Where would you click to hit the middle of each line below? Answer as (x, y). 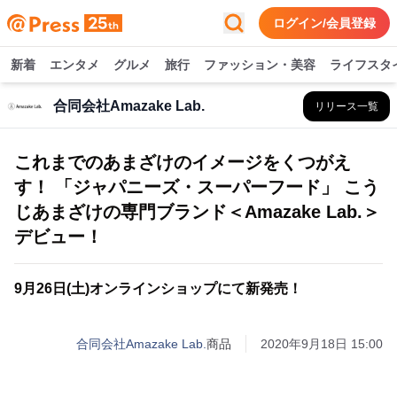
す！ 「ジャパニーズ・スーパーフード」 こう (197, 187)
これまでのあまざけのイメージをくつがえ (183, 162)
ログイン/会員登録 (324, 23)
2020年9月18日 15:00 (322, 344)
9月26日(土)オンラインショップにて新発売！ (158, 288)
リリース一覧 (346, 106)
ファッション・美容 (260, 65)
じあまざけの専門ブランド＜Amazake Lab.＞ (197, 212)
